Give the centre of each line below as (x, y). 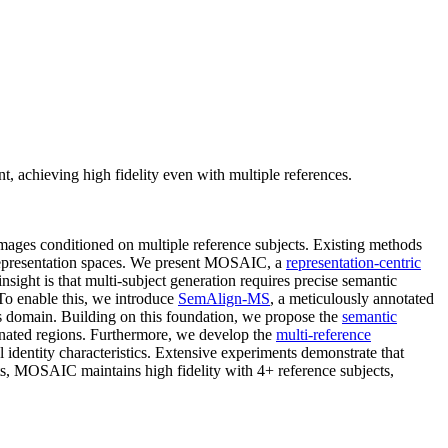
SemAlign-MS (224, 298)
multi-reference (323, 334)
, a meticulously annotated (352, 298)
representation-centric (353, 262)
